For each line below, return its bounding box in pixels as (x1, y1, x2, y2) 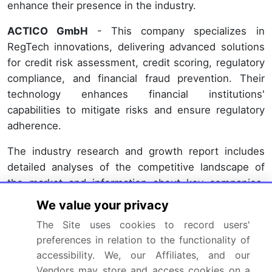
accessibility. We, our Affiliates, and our (36, 249, 250, 261)
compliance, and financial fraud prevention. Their (7, 72, 265, 85)
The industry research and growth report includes (7, 145, 265, 158)
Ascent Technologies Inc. (17, 233, 138, 245)
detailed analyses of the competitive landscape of (7, 161, 265, 174)
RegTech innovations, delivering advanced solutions (7, 41, 265, 53)
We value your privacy (36, 198, 169, 212)
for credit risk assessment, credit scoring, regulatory (7, 56, 265, 69)
